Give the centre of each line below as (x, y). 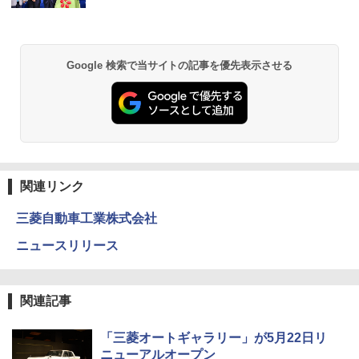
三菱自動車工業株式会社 (87, 218)
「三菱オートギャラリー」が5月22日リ (214, 337)
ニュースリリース (67, 245)
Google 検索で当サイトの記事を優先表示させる (179, 65)
